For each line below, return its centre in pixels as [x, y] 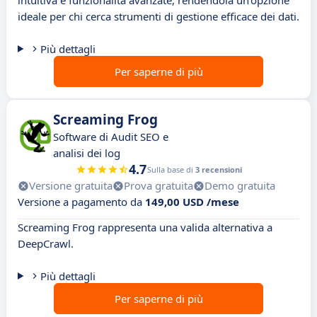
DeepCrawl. [46, 244]
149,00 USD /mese [192, 202]
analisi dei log [87, 153]
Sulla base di [171, 170]
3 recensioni [218, 170]
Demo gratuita [240, 186]
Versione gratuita [71, 186]
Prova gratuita [158, 186]
